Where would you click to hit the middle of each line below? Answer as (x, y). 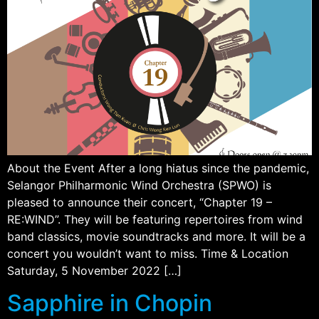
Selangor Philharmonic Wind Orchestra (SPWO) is (139, 185)
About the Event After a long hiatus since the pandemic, (158, 168)
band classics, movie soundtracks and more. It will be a (156, 237)
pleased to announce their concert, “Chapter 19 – (140, 203)
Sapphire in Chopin (110, 303)
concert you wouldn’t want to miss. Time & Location (148, 254)
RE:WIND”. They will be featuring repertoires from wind (155, 220)
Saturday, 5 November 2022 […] (94, 271)
